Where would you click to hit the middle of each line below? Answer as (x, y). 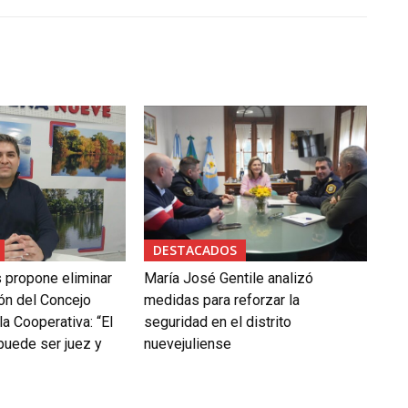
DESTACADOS (194, 250)
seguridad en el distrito (217, 321)
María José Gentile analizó (228, 278)
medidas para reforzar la (221, 300)
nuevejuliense (187, 343)
